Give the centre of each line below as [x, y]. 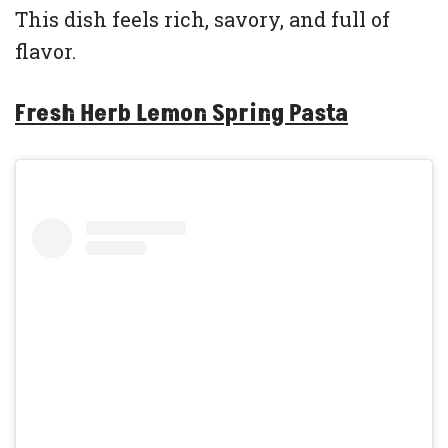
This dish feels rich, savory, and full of [202, 19]
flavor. [45, 51]
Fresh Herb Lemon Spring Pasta [181, 114]
